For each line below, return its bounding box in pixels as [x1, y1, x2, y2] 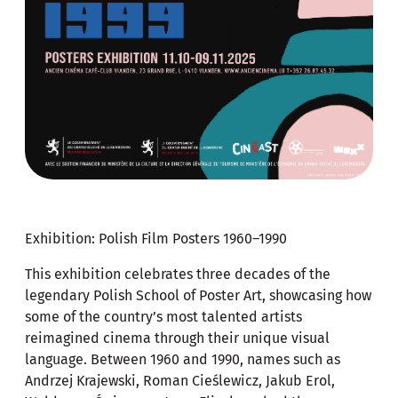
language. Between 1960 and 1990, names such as [25, 351, 340, 369]
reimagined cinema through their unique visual [25, 330, 330, 347]
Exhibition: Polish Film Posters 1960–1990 [25, 230, 287, 248]
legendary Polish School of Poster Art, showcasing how [25, 287, 371, 305]
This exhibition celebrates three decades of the [25, 266, 330, 283]
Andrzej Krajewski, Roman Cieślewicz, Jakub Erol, [25, 372, 335, 390]
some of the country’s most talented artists [25, 308, 302, 326]
